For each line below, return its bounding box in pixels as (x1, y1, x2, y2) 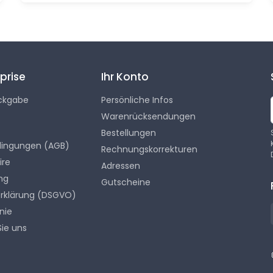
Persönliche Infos (101, 94, 173, 107)
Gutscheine (101, 176, 151, 189)
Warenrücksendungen (101, 110, 196, 123)
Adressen (101, 160, 140, 172)
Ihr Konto (101, 69, 149, 85)
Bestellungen (101, 127, 156, 140)
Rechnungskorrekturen (101, 143, 197, 156)
